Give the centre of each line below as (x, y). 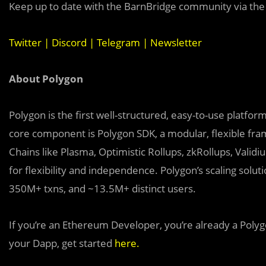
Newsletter (176, 42)
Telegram (118, 42)
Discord (69, 42)
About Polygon (46, 78)
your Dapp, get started (62, 243)
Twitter (25, 42)
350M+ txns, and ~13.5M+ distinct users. (102, 188)
